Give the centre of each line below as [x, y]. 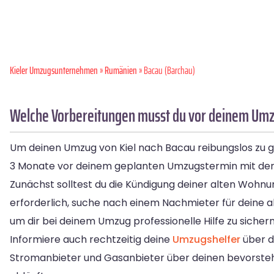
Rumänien [121, 71]
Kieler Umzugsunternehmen [54, 71]
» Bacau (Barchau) [166, 71]
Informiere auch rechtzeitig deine [91, 240]
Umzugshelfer [206, 240]
